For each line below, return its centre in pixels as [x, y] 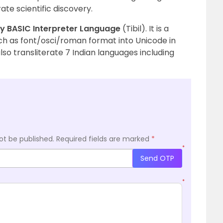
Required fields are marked [104, 139]
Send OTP [157, 158]
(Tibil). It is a [145, 29]
